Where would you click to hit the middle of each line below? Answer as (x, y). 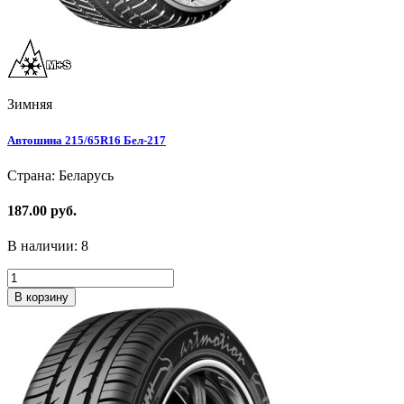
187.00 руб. (42, 210)
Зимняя (30, 105)
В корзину (41, 298)
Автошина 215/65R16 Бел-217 (87, 140)
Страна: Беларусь (60, 175)
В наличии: (44, 246)
